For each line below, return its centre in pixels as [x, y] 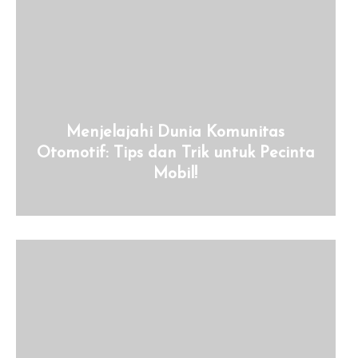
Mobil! [176, 174]
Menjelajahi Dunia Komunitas [176, 133]
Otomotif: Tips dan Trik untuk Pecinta [175, 153]
